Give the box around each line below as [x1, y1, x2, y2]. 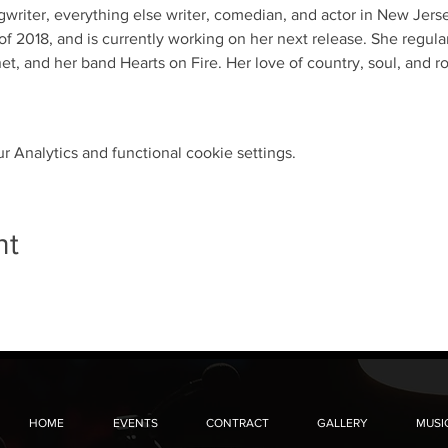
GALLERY [317, 416, 368, 430]
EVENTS [113, 416, 158, 430]
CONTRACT [206, 416, 269, 430]
